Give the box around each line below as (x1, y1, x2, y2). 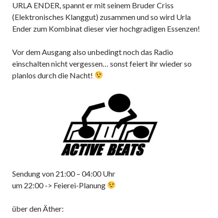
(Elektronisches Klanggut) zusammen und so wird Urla (12, 12, 191, 21)
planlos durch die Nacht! (12, 70, 94, 80)
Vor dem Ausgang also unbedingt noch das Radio (12, 47, 173, 56)
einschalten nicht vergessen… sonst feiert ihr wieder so (12, 58, 192, 68)
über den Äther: (12, 203, 64, 213)
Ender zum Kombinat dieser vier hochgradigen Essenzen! (12, 23, 200, 33)
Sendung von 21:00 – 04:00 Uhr (12, 168, 115, 178)
